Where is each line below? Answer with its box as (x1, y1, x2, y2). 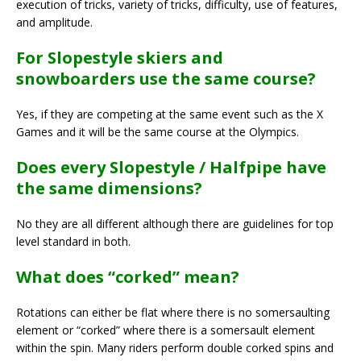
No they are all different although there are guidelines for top (16, 215, 334, 231)
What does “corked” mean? (16, 265, 239, 288)
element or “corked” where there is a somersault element (16, 322, 315, 338)
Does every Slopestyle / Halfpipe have (16, 156, 326, 178)
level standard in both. (16, 233, 131, 249)
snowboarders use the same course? (16, 67, 316, 89)
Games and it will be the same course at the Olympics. (16, 123, 299, 139)
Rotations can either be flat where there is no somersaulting (16, 304, 330, 320)
